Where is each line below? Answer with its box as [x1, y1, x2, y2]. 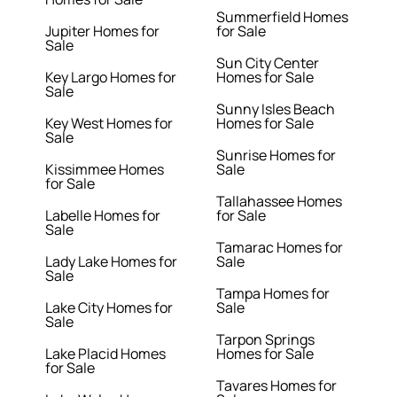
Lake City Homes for [45, 298, 174, 318]
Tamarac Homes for [216, 237, 343, 258]
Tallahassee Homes [216, 191, 342, 212]
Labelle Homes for [45, 206, 161, 226]
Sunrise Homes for [216, 145, 336, 166]
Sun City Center [216, 53, 319, 74]
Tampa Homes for [216, 284, 330, 304]
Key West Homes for [45, 113, 174, 134]
